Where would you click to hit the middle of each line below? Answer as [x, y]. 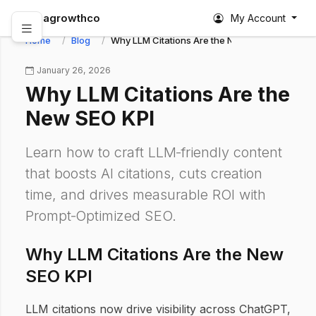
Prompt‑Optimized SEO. [101, 216]
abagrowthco [65, 18]
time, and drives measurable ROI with [146, 195]
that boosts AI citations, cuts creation [144, 174]
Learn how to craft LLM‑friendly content [154, 152]
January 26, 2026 [74, 70]
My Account [259, 18]
